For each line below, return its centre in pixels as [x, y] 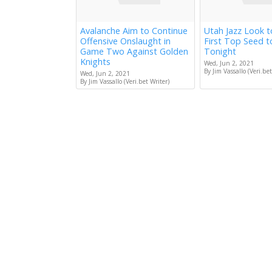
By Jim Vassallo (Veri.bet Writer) [125, 82]
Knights [95, 62]
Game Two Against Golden [134, 52]
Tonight [220, 52]
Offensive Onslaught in [125, 41]
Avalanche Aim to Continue [134, 31]
